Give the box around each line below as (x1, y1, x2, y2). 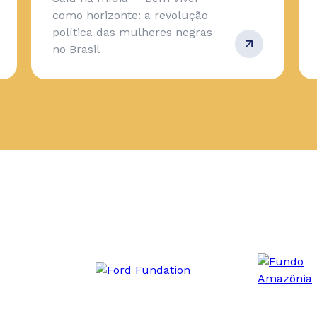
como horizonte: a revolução (52, 8, 208, 22)
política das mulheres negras (52, 25, 212, 39)
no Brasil (52, 42, 100, 56)
